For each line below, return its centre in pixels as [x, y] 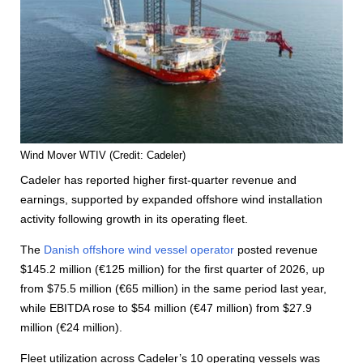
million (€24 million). [71, 328]
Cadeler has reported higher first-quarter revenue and [158, 180]
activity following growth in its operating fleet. [134, 219]
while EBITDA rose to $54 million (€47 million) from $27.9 [166, 308]
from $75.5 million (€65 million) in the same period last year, [173, 289]
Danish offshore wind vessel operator [139, 250]
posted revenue [276, 250]
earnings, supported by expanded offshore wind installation [171, 200]
